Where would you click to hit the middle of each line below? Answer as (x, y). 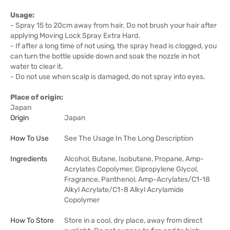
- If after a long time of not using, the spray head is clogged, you (113, 46)
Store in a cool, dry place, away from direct (133, 220)
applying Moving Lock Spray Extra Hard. (75, 35)
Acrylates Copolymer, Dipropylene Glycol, (131, 169)
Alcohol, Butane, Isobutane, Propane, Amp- (134, 159)
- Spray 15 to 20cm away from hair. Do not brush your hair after (113, 25)
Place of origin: (37, 97)
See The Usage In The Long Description (129, 138)
